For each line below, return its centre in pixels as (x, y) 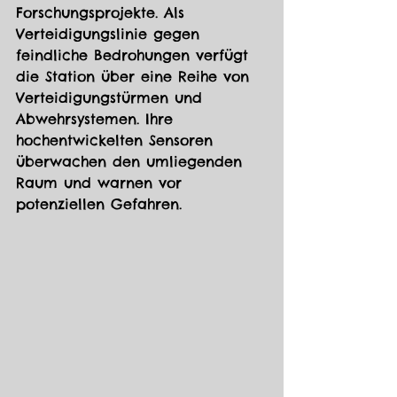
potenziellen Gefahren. (99, 204)
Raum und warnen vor (102, 183)
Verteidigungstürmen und (112, 98)
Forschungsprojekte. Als (103, 13)
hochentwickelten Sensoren (117, 140)
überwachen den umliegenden (132, 162)
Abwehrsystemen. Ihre (97, 119)
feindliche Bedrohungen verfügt (135, 55)
